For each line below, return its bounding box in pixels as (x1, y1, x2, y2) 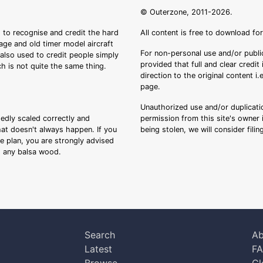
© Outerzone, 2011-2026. (140, 8, 232, 16)
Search (85, 229, 115, 241)
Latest (85, 243, 112, 255)
